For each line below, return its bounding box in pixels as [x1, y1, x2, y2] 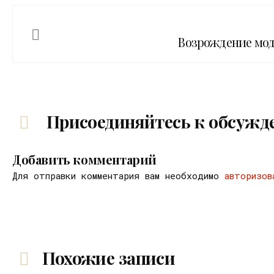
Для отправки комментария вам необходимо [12, 169, 224, 182]
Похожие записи [42, 246, 176, 270]
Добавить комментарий [12, 151, 157, 168]
